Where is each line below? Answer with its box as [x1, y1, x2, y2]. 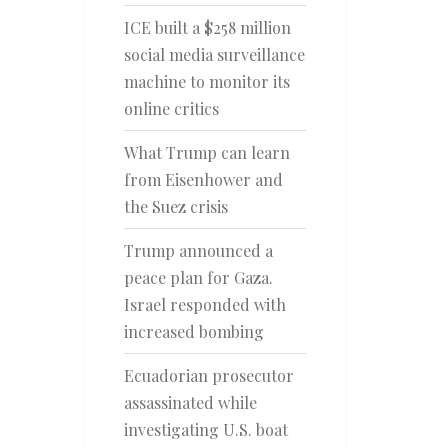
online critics [123, 98, 219, 119]
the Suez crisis [123, 196, 228, 217]
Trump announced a [123, 240, 273, 261]
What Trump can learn [123, 142, 290, 163]
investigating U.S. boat [123, 419, 288, 440]
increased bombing [123, 321, 264, 342]
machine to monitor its [123, 71, 290, 92]
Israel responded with [123, 294, 286, 315]
